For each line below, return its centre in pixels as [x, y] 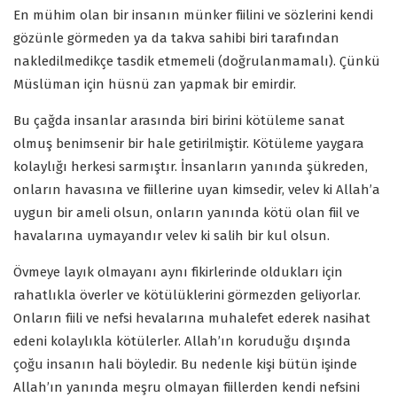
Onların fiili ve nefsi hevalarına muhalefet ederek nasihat [192, 319]
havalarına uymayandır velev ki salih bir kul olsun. [171, 236]
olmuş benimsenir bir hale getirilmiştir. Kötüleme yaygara [189, 144]
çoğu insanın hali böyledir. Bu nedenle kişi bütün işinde [185, 365]
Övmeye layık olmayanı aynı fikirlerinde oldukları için [178, 272]
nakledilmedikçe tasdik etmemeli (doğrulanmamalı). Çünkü [197, 62]
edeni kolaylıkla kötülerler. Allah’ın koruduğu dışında [182, 342]
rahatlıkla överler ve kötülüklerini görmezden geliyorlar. [187, 296]
